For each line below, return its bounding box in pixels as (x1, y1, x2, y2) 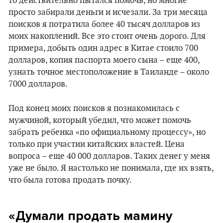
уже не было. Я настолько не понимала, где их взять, (8, 163, 214, 173)
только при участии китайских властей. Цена (8, 139, 185, 149)
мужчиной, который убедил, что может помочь (8, 115, 191, 125)
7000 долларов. (8, 79, 68, 89)
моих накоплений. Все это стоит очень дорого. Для (8, 31, 206, 41)
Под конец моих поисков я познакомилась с (8, 104, 180, 113)
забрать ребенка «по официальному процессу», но (8, 127, 206, 137)
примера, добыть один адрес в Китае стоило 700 (8, 43, 198, 53)
